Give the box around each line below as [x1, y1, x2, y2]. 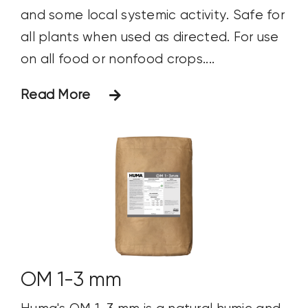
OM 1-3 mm [20, 270, 122, 291]
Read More [20, 88, 91, 102]
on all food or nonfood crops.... [20, 52, 215, 66]
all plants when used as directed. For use [20, 30, 279, 44]
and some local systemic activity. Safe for [20, 8, 285, 22]
